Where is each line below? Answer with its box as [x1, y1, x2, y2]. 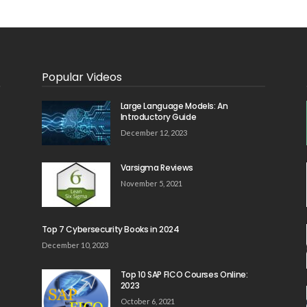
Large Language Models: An [120, 99, 228, 112]
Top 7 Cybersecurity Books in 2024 [41, 223, 180, 235]
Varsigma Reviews [120, 161, 193, 173]
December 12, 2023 [120, 127, 187, 137]
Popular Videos [41, 69, 122, 85]
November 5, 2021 [120, 178, 182, 188]
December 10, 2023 [41, 240, 108, 249]
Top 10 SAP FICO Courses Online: [120, 268, 248, 280]
